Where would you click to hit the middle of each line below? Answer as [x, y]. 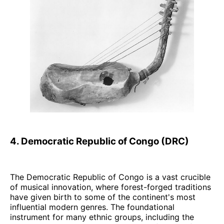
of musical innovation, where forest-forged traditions [110, 187]
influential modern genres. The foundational [92, 207]
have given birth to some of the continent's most [103, 197]
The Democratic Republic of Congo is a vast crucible [110, 177]
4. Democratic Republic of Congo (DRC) [99, 141]
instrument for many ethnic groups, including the [102, 217]
